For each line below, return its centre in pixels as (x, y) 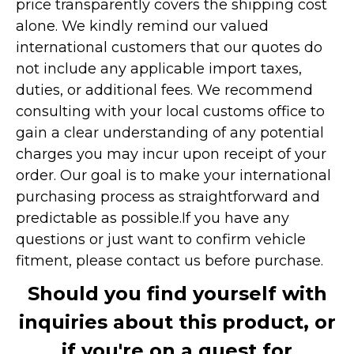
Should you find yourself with (177, 294)
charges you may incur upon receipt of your (171, 154)
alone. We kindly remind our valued (142, 26)
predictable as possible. (99, 218)
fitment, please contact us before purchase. (171, 261)
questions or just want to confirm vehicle (161, 240)
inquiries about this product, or (177, 322)
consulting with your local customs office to (170, 112)
